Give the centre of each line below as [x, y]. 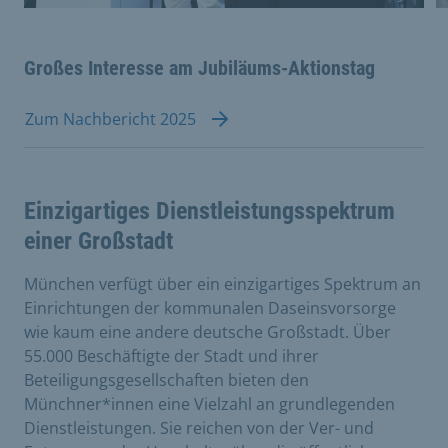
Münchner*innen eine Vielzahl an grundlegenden [209, 403]
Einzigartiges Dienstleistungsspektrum [209, 210]
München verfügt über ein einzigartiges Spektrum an [222, 283]
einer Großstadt [98, 240]
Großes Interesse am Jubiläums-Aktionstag [199, 67]
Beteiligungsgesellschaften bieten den [166, 379]
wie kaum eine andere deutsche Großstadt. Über [207, 331]
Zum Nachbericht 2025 [110, 118]
